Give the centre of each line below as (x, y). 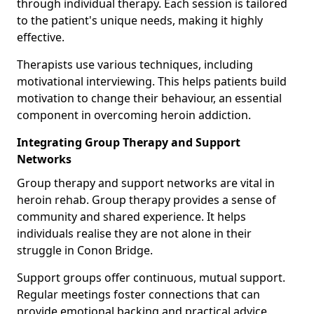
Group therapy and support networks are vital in (146, 183)
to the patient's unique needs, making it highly (140, 20)
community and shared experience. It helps (131, 216)
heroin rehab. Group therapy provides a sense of (146, 199)
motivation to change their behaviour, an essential (149, 98)
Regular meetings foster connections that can (138, 294)
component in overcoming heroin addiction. (134, 115)
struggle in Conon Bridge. (85, 250)
